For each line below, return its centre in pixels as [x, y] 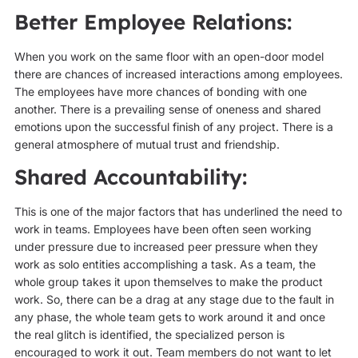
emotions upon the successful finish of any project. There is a [173, 127]
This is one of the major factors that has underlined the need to [178, 212]
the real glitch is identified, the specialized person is [149, 335]
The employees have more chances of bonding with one [160, 92]
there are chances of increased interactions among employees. [178, 74]
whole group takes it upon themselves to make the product [168, 282]
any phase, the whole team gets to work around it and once [169, 317]
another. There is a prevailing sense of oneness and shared [167, 109]
